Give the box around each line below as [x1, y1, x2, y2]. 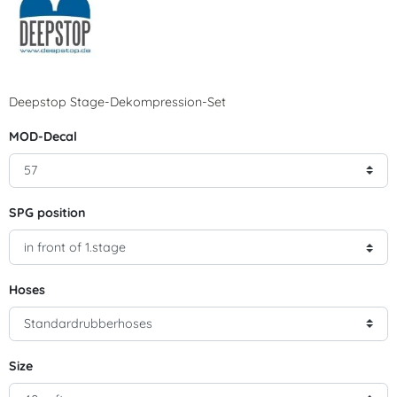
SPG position [9, 205, 85, 222]
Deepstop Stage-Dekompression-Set [9, 93, 226, 110]
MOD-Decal [9, 128, 77, 144]
